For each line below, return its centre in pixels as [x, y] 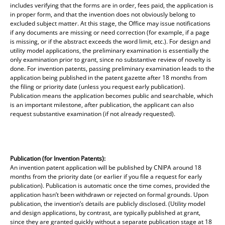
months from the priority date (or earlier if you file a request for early [106, 176]
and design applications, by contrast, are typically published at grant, [105, 212]
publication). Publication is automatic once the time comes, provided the [110, 185]
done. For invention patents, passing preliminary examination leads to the [112, 68]
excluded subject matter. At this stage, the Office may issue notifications [110, 23]
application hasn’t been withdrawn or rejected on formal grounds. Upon [109, 194]
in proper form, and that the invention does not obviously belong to [103, 14]
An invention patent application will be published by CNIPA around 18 [106, 167]
